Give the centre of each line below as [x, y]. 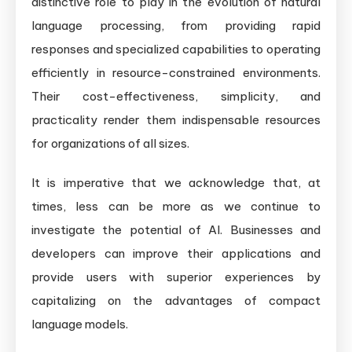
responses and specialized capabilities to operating [176, 49]
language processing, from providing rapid [176, 25]
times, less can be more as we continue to [176, 206]
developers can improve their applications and [176, 253]
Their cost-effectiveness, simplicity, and [176, 96]
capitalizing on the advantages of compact [176, 300]
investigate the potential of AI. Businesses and [176, 229]
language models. [80, 324]
